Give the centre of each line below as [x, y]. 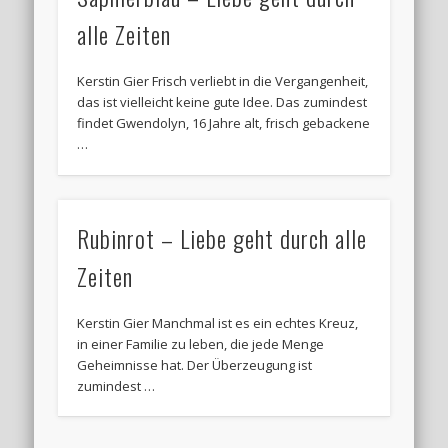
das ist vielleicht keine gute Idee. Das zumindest [222, 102]
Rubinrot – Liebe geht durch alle [222, 237]
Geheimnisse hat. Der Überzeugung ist [195, 364]
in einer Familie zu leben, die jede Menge [201, 343]
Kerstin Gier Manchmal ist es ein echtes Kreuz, [218, 322]
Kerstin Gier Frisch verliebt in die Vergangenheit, [223, 81]
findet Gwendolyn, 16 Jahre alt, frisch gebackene [224, 123]
